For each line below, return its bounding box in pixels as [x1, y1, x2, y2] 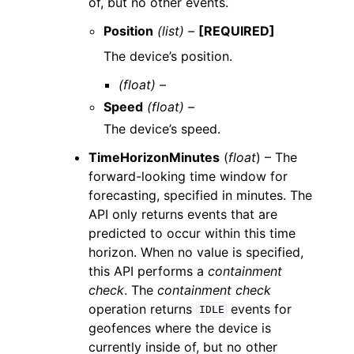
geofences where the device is [88, 319, 271, 336]
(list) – [157, 22, 195, 39]
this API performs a [88, 262, 208, 279]
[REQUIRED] [198, 22, 276, 39]
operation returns [88, 300, 196, 317]
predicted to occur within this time [88, 224, 296, 241]
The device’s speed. [104, 120, 221, 137]
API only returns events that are [88, 205, 277, 222]
